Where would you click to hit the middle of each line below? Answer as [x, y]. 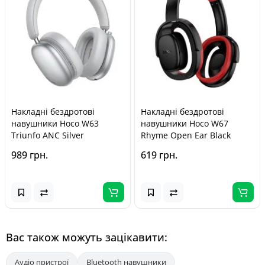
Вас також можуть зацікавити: [87, 237]
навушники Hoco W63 [55, 123]
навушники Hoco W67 [185, 123]
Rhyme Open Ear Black [186, 135]
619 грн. [159, 155]
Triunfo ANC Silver [48, 135]
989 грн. [30, 155]
